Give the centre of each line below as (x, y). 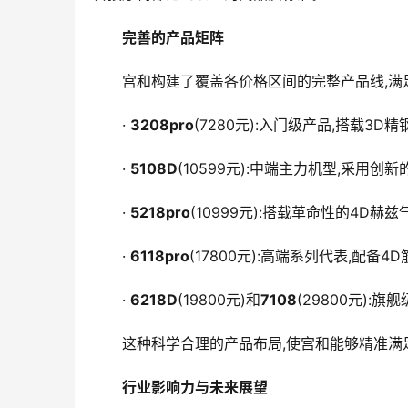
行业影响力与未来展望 (195, 388)
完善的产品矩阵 (173, 38)
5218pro (160, 213)
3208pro (162, 125)
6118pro (160, 256)
